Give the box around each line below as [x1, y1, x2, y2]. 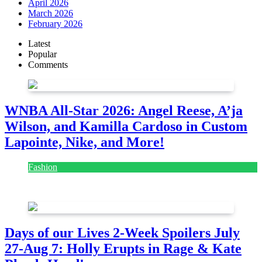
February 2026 [28, 19, 82, 29]
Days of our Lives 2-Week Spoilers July [5, 225, 240, 240]
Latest [28, 39, 50, 49]
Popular [28, 49, 57, 60]
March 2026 [28, 8, 73, 19]
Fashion [28, 162, 57, 173]
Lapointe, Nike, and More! [5, 135, 164, 150]
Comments [28, 60, 68, 70]
